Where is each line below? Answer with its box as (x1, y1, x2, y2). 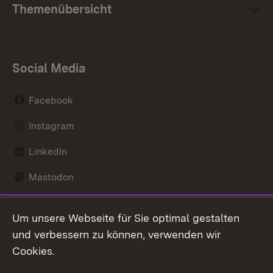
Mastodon (28, 171, 74, 183)
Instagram (28, 119, 74, 132)
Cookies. (12, 244, 55, 257)
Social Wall (28, 197, 79, 209)
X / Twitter (28, 222, 76, 235)
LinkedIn (28, 146, 67, 158)
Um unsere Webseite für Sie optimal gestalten (12, 211, 239, 224)
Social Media (12, 60, 85, 76)
